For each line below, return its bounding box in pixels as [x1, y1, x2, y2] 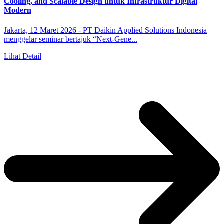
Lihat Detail [4, 51, 41, 60]
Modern [4, 6, 31, 15]
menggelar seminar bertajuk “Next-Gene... [4, 34, 137, 43]
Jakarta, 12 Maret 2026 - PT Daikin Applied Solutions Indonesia [4, 25, 207, 34]
